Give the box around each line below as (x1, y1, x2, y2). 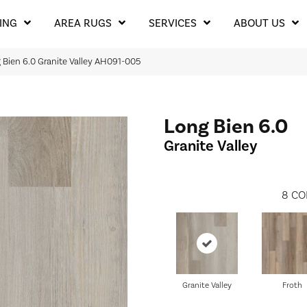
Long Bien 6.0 (164, 114, 288, 140)
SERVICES (148, 16, 197, 30)
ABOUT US (233, 16, 285, 30)
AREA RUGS (53, 16, 112, 30)
